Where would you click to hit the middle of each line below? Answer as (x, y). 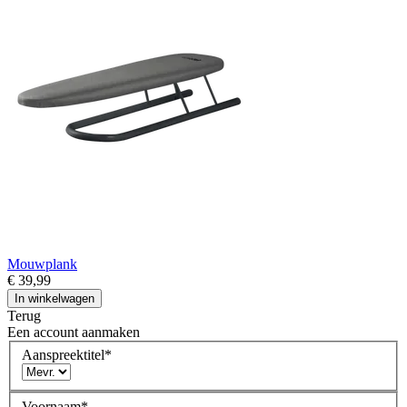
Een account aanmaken (74, 332)
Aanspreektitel (63, 355)
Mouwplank (42, 263)
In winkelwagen (55, 298)
